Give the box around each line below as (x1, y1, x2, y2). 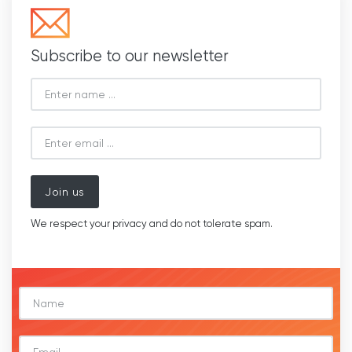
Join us (45, 185, 85, 199)
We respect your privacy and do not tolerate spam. (31, 218, 273, 230)
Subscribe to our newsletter (31, 46, 229, 66)
